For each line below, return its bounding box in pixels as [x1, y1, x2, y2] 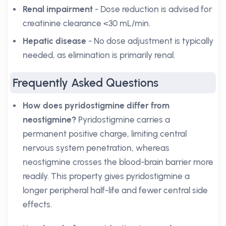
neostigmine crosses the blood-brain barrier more [23, 157, 213, 167]
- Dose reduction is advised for [93, 4, 212, 14]
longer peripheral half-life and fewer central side [23, 185, 208, 195]
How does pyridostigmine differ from [23, 100, 169, 110]
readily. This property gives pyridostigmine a [23, 171, 190, 181]
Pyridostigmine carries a [76, 115, 170, 125]
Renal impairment [23, 4, 93, 14]
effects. [23, 199, 52, 209]
